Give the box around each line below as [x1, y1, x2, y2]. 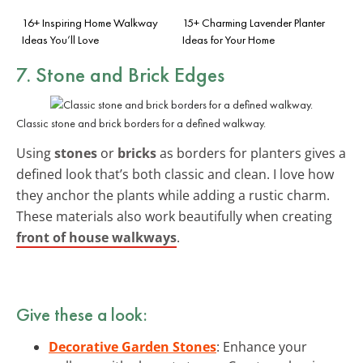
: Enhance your [216, 337, 307, 356]
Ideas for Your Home [182, 32, 275, 47]
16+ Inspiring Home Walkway [22, 15, 158, 30]
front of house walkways [16, 228, 177, 246]
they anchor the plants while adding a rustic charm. [16, 186, 330, 204]
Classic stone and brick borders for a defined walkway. [16, 115, 266, 130]
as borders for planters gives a [156, 143, 346, 162]
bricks [117, 143, 156, 162]
